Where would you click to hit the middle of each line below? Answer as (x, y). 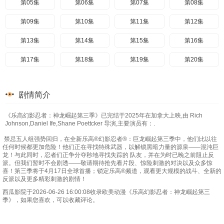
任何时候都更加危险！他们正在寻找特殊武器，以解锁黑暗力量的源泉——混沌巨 (110, 147)
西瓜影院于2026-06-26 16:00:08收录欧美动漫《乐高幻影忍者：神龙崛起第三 (106, 192)
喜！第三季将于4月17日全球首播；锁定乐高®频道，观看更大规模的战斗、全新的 (112, 171)
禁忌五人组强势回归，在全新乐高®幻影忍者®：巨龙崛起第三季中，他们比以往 (110, 139)
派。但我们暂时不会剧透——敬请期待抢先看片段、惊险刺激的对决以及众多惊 (107, 163)
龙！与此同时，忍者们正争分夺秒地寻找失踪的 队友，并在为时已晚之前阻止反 (108, 155)
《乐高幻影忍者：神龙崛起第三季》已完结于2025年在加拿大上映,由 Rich (104, 115)
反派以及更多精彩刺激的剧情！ (44, 179)
